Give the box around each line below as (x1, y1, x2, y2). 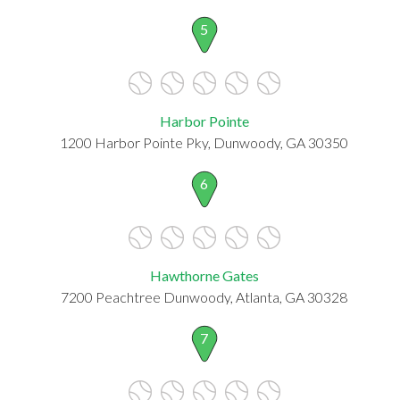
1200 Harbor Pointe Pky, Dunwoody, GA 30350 (60, 133, 348, 151)
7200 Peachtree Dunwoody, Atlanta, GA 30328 (61, 287, 347, 305)
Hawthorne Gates (149, 266, 259, 284)
